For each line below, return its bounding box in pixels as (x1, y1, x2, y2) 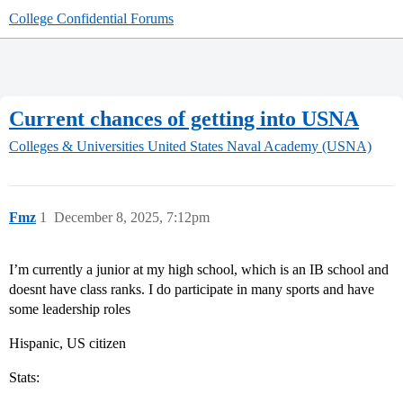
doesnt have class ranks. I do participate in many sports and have (9, 282, 374, 298)
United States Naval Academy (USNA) (148, 139, 372, 155)
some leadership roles (9, 301, 130, 318)
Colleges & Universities (9, 139, 144, 155)
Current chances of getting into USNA (9, 106, 359, 130)
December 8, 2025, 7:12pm (54, 210, 210, 226)
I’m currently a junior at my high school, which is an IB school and (9, 262, 389, 278)
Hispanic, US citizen (9, 336, 126, 352)
